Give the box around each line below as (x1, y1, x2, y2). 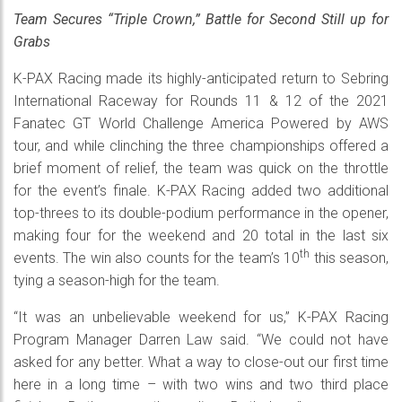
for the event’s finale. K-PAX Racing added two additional (13, 182, 389, 200)
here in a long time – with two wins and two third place (13, 376, 389, 394)
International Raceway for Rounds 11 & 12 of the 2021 (13, 92, 389, 110)
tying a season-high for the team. (13, 272, 220, 290)
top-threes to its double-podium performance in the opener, (13, 205, 389, 223)
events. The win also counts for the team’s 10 (13, 249, 301, 267)
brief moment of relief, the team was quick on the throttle (13, 160, 389, 178)
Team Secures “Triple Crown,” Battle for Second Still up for (13, 11, 389, 29)
